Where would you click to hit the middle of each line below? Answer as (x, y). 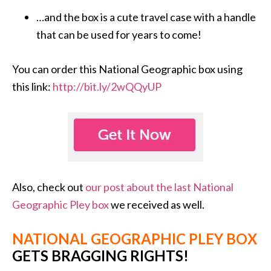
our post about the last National (159, 187)
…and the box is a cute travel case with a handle (146, 17)
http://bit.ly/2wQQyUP (107, 87)
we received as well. (157, 205)
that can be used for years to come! (119, 35)
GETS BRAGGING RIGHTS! (100, 256)
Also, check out (49, 187)
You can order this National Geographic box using (127, 69)
